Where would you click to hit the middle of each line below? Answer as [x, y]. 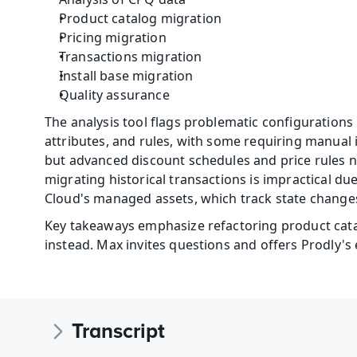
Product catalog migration [140, 18]
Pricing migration [113, 37]
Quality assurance [114, 95]
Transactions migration [131, 57]
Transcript [118, 331]
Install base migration [126, 76]
